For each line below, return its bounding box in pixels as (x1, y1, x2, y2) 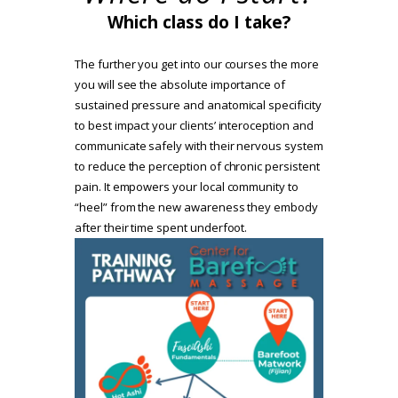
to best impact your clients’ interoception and (75, 117, 314, 134)
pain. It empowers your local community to (75, 179, 298, 195)
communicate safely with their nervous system (75, 138, 323, 155)
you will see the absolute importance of (75, 76, 286, 93)
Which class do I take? (107, 11, 291, 35)
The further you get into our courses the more (75, 56, 319, 73)
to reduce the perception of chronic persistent (75, 158, 320, 175)
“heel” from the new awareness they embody (75, 199, 318, 216)
